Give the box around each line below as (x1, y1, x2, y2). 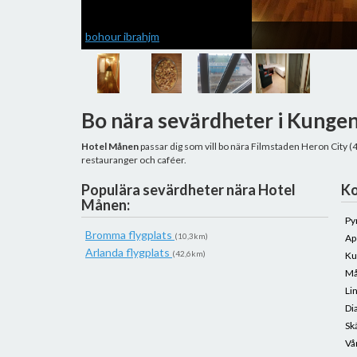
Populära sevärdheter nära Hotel (81, 181, 296, 198)
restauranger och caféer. (81, 154, 186, 166)
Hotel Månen (81, 140, 139, 152)
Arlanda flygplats (85, 245, 172, 259)
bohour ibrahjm (85, 29, 159, 43)
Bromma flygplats (85, 228, 175, 241)
